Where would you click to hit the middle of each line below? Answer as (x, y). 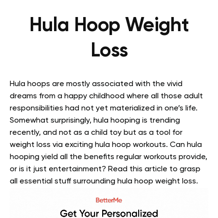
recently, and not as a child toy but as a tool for (96, 133)
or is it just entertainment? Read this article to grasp (105, 169)
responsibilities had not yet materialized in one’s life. (104, 108)
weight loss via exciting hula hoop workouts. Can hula (106, 145)
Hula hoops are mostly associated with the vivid (96, 84)
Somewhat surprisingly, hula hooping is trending (95, 120)
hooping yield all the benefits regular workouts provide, (109, 157)
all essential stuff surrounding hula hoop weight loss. (104, 181)
